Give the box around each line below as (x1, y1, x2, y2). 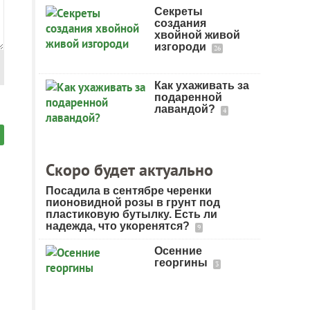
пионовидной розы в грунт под (46, 197, 220, 208)
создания (154, 17, 206, 29)
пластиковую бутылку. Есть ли (46, 208, 217, 220)
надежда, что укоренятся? (46, 220, 192, 232)
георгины (154, 257, 210, 268)
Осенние (154, 245, 202, 257)
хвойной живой (154, 29, 240, 41)
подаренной (154, 91, 222, 103)
